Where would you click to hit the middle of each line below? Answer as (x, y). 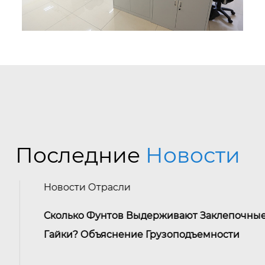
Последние (81, 155)
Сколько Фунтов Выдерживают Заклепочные (128, 215)
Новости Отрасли (60, 187)
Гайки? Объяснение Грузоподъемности (114, 234)
